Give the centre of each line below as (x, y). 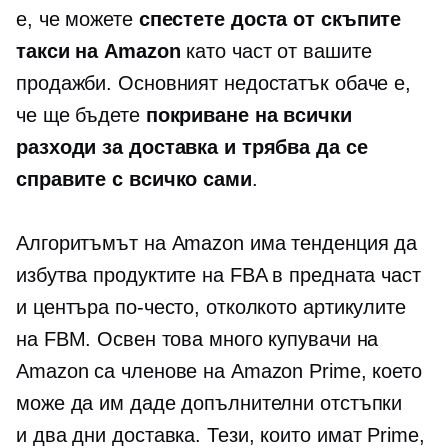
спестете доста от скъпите (270, 19)
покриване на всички (248, 115)
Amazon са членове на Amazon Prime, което (219, 371)
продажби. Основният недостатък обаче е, (214, 83)
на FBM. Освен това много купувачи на (197, 339)
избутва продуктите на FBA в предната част (218, 275)
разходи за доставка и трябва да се (192, 147)
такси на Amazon (98, 51)
